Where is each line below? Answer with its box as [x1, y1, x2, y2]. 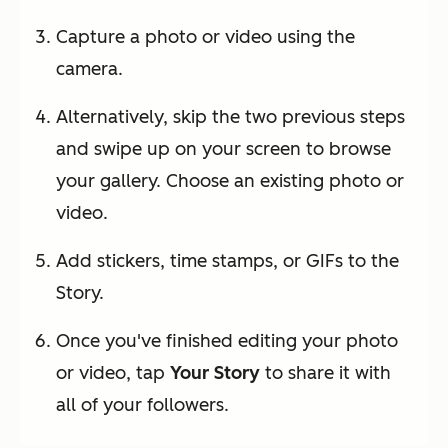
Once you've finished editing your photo [56, 330, 398, 353]
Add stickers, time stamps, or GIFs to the [56, 250, 399, 273]
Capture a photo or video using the [56, 26, 355, 49]
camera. [56, 58, 123, 81]
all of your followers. [56, 394, 229, 417]
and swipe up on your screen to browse [56, 138, 391, 161]
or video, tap [56, 362, 170, 385]
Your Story [170, 362, 260, 385]
